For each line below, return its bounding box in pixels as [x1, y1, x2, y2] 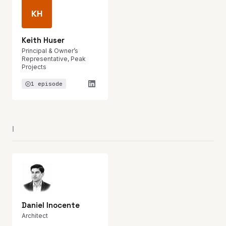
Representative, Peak [22, 55, 86, 63]
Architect [22, 212, 48, 219]
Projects [22, 63, 46, 71]
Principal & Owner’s [22, 47, 78, 54]
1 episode [31, 80, 63, 87]
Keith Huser [22, 35, 65, 45]
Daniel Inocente [22, 200, 80, 210]
